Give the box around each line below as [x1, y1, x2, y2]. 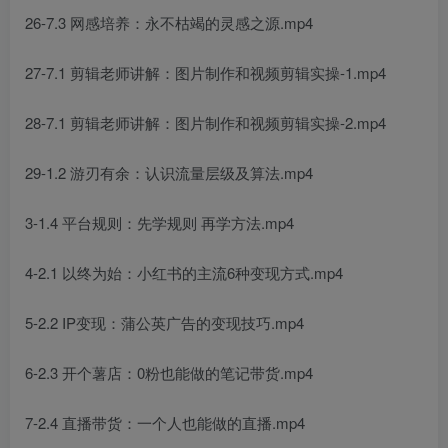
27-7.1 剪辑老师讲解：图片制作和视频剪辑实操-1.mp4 [25, 62, 386, 84]
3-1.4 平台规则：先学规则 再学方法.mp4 [25, 212, 294, 234]
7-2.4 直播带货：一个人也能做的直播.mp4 [25, 412, 305, 434]
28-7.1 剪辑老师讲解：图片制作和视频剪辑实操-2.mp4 [25, 112, 386, 134]
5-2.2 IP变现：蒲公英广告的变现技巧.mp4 [25, 312, 304, 334]
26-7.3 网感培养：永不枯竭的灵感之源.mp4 [25, 12, 313, 34]
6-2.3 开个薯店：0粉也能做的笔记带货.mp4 [25, 362, 313, 384]
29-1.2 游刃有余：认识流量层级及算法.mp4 [25, 162, 313, 184]
